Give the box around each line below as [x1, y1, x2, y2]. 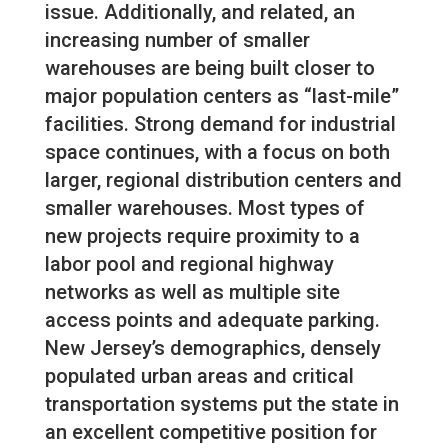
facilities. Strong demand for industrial [44, 112, 396, 137]
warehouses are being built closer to [44, 56, 375, 81]
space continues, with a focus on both [44, 140, 390, 165]
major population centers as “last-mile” [44, 84, 399, 109]
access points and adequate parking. [44, 308, 380, 333]
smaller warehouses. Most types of [44, 196, 365, 221]
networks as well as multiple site [44, 280, 340, 305]
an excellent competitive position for [44, 420, 377, 445]
